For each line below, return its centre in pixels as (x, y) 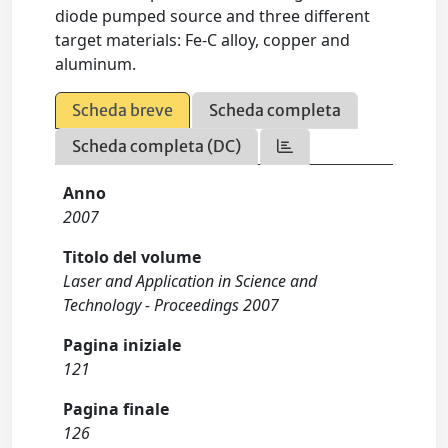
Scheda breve (123, 110)
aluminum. (96, 64)
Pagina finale (116, 409)
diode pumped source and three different (213, 16)
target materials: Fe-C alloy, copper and (203, 40)
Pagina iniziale (122, 345)
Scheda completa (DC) (157, 146)
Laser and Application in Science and (190, 281)
